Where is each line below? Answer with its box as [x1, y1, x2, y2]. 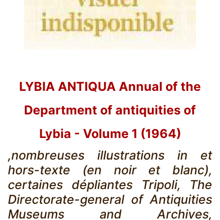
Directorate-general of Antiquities [8, 192, 212, 207]
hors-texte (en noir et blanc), [8, 163, 212, 178]
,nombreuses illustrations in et [8, 148, 212, 163]
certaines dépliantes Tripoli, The [8, 177, 212, 192]
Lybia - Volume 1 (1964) [39, 126, 181, 141]
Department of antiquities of [24, 103, 196, 118]
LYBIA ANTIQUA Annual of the [19, 79, 201, 94]
